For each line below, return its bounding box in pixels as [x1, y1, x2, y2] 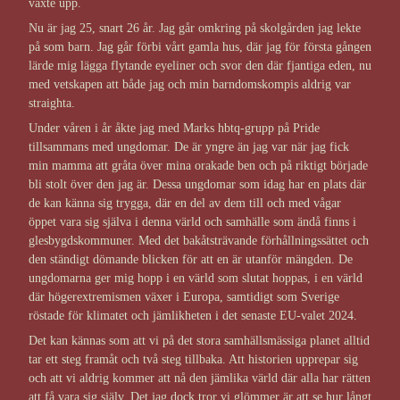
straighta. [29, 96, 75, 111]
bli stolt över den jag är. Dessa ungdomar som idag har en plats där [29, 178, 366, 192]
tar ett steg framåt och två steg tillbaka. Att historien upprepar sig [29, 353, 358, 367]
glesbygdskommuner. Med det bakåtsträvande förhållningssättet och [29, 234, 369, 248]
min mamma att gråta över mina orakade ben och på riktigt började [29, 159, 368, 173]
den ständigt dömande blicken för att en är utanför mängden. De [29, 253, 353, 267]
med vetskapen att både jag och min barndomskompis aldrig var [29, 78, 351, 92]
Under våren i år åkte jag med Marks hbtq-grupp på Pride [29, 121, 320, 136]
